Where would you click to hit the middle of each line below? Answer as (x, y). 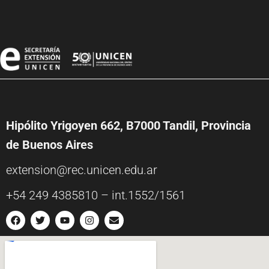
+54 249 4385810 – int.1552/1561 (96, 195)
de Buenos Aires (50, 145)
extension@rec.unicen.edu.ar (82, 170)
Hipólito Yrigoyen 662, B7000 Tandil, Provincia (128, 125)
